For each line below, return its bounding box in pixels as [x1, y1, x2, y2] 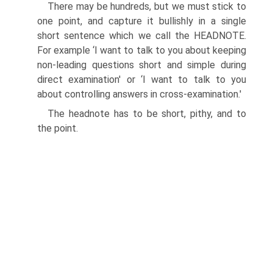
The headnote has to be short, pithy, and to [48, 108, 246, 119]
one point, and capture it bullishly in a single [37, 15, 246, 27]
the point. [37, 122, 78, 134]
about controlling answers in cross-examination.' [37, 88, 241, 100]
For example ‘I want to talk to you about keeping [37, 44, 246, 56]
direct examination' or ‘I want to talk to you [37, 74, 246, 85]
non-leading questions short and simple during [37, 59, 246, 71]
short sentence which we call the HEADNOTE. [37, 30, 246, 41]
